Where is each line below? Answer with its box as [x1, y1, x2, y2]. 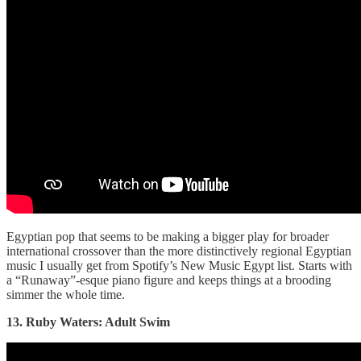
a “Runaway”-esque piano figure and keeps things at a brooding [6, 273, 331, 288]
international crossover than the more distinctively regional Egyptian [6, 244, 351, 259]
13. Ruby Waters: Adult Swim [6, 315, 170, 330]
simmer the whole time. [6, 288, 125, 302]
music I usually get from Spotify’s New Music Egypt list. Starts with [6, 259, 352, 273]
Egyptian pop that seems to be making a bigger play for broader [6, 230, 329, 244]
